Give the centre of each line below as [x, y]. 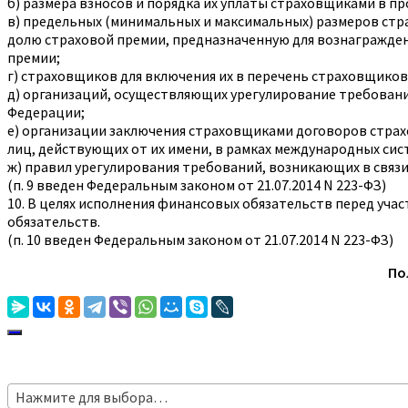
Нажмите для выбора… [92, 397]
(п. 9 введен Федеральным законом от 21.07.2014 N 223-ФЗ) [197, 184]
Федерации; [46, 112]
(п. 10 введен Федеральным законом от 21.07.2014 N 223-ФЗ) [200, 239]
